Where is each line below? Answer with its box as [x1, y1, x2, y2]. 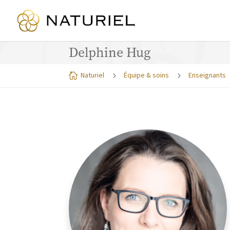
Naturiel [81, 70, 105, 81]
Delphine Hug [69, 43, 151, 61]
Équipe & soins [124, 70, 169, 81]
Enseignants [188, 70, 226, 81]
